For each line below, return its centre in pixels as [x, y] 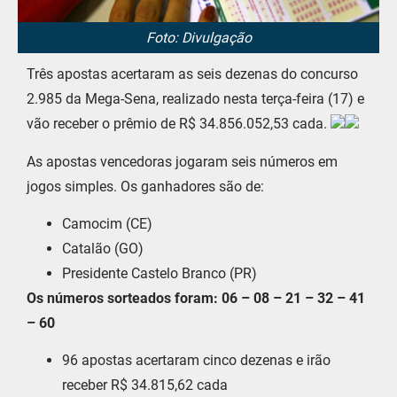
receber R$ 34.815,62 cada [145, 385]
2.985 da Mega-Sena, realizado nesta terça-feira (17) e [195, 99]
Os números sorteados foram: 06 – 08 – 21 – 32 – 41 [196, 298]
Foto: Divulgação [198, 38]
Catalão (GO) [103, 248]
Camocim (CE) [107, 223]
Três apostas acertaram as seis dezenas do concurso [192, 74]
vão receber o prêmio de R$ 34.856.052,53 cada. [179, 124]
